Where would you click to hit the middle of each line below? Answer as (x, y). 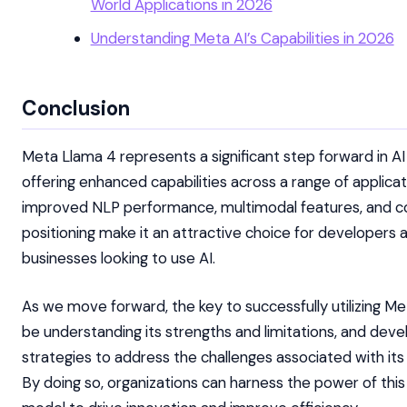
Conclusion (76, 108)
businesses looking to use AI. (119, 258)
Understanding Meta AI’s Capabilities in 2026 (242, 38)
